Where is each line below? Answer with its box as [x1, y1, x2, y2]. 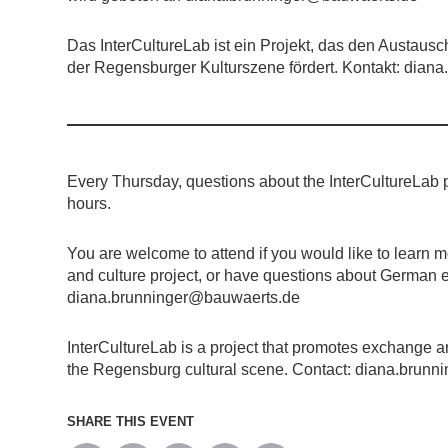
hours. [67, 195, 111, 212]
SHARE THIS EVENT [67, 414, 194, 429]
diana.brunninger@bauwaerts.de [67, 289, 300, 306]
